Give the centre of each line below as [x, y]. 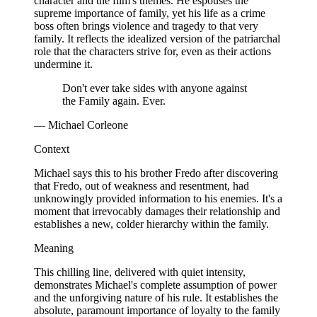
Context [52, 149]
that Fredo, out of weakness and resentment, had [142, 185]
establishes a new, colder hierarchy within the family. [151, 224]
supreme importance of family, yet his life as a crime [150, 13]
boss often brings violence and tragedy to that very [146, 25]
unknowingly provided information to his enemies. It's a [158, 198]
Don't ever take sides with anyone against [155, 88]
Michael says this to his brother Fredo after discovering [156, 173]
